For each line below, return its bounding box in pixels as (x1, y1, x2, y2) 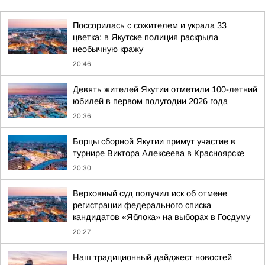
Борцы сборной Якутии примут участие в (73, 137, 235, 146)
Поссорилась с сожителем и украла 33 (73, 21, 227, 30)
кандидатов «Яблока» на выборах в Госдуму (73, 212, 250, 222)
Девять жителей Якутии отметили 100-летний (73, 85, 257, 94)
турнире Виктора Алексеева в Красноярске (73, 148, 244, 158)
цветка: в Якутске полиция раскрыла (73, 33, 218, 42)
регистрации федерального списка (73, 201, 211, 210)
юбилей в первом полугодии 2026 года (73, 96, 228, 106)
